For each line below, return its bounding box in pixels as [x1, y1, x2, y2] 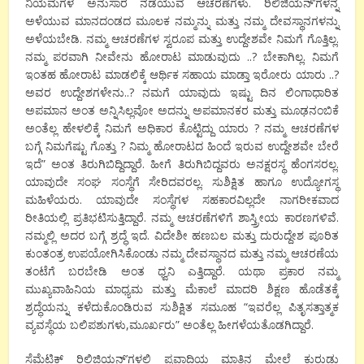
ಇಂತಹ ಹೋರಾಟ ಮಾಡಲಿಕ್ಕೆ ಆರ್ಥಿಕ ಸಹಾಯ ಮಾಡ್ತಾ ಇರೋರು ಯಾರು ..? [25, 66, 339, 82]
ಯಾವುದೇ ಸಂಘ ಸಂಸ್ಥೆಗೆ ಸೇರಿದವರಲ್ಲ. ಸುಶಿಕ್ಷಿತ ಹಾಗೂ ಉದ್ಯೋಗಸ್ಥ [25, 173, 339, 189]
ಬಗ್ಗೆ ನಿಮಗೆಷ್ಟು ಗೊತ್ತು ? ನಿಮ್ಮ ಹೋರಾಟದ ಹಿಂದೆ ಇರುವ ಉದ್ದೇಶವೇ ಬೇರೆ [25, 137, 339, 154]
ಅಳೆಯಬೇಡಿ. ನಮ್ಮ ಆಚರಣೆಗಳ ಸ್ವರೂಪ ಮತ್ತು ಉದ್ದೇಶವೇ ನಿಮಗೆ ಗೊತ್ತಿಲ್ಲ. [25, 30, 339, 46]
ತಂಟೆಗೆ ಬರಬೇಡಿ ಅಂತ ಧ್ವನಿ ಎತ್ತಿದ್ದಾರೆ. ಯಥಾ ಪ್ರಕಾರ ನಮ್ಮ [25, 262, 339, 279]
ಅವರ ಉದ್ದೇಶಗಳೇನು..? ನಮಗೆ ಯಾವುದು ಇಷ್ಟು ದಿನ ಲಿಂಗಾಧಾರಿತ [25, 84, 339, 100]
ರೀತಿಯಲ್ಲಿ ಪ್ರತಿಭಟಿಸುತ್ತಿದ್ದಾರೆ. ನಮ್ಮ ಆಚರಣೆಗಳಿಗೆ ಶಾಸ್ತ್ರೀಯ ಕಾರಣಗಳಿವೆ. [25, 209, 339, 225]
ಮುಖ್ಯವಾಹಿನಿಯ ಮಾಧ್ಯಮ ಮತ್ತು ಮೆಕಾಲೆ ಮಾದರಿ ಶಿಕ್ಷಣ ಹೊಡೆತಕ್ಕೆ [25, 280, 339, 297]
